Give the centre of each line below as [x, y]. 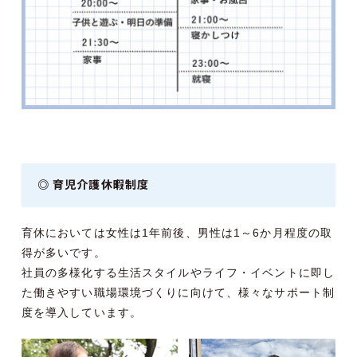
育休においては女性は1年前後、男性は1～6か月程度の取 [177, 232]
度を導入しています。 [82, 312]
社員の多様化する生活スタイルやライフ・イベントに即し [178, 272]
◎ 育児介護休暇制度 [93, 184]
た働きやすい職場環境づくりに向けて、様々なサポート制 [178, 292]
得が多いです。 [63, 252]
